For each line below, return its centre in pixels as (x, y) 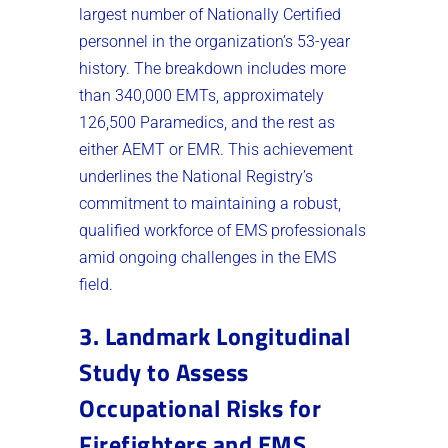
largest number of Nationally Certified (210, 15)
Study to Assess (164, 372)
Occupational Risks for (200, 408)
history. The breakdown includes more (212, 69)
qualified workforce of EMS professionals (222, 231)
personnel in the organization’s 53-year (214, 42)
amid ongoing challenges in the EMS (207, 258)
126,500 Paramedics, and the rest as (207, 123)
